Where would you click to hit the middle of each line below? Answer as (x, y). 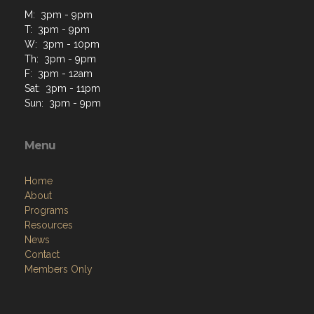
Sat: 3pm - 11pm (62, 89)
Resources (49, 225)
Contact (42, 255)
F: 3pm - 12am (59, 74)
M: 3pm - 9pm (59, 15)
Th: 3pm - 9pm (60, 59)
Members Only (59, 269)
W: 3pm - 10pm (62, 45)
